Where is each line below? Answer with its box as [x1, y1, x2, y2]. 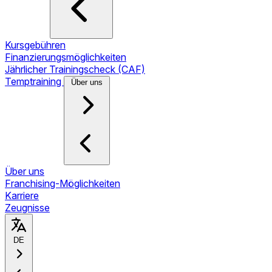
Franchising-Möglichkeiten [5, 177, 120, 189]
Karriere [5, 189, 39, 202]
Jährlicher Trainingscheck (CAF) [5, 63, 145, 75]
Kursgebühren [5, 39, 66, 51]
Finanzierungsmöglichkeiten [5, 51, 126, 63]
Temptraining [5, 75, 64, 87]
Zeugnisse [5, 202, 50, 214]
